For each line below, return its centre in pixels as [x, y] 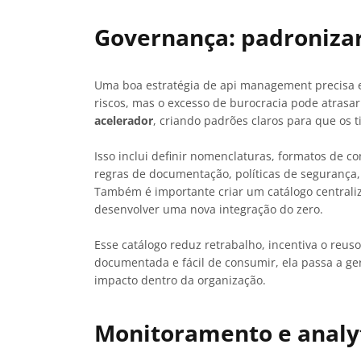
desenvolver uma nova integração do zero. [209, 209]
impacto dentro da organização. [180, 280]
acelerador [124, 120]
